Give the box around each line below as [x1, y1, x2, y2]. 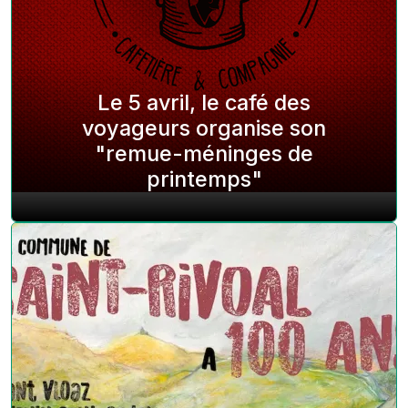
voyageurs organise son [82, 115, 326, 141]
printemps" [146, 166, 262, 192]
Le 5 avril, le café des [97, 89, 311, 116]
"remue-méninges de [95, 140, 313, 167]
